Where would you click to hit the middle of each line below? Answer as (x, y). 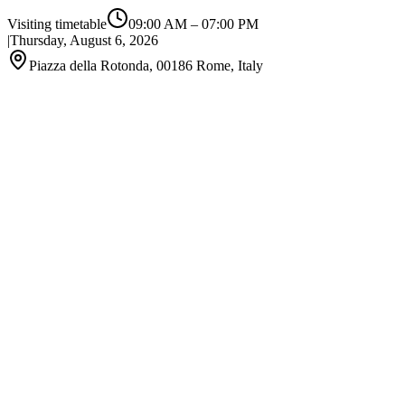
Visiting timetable (57, 24)
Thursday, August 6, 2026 (84, 40)
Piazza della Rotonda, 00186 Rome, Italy (146, 66)
